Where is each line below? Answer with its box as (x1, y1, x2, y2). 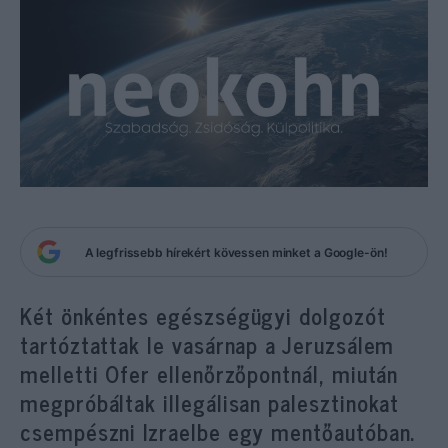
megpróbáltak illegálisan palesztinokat (20, 384, 400, 421)
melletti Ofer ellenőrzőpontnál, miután (20, 355, 399, 392)
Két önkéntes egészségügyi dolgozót (20, 297, 386, 334)
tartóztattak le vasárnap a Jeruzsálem (20, 326, 395, 363)
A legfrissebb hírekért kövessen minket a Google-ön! (84, 244, 388, 260)
